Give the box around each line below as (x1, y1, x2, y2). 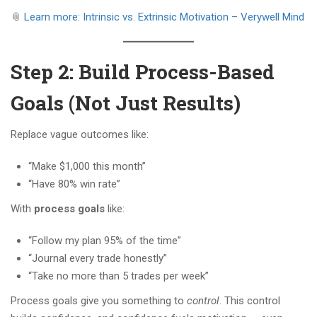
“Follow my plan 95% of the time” (28, 234, 181, 248)
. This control (219, 294, 280, 308)
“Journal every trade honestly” (28, 252, 167, 265)
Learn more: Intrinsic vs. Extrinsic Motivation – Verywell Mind (24, 11, 304, 24)
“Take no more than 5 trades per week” (28, 270, 209, 283)
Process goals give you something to (11, 294, 187, 308)
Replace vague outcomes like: (11, 128, 149, 142)
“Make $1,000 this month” (28, 160, 146, 173)
